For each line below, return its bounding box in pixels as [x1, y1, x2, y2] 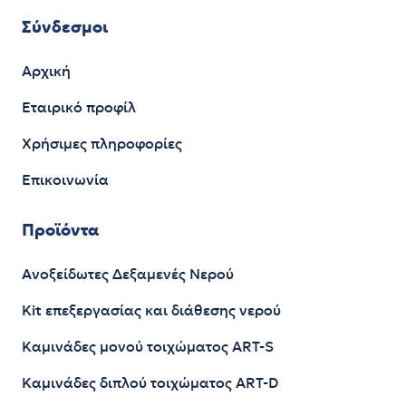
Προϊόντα [22, 223, 99, 240]
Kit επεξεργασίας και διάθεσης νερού [22, 304, 281, 319]
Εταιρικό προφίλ [22, 101, 136, 116]
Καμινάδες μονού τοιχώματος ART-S [22, 340, 274, 355]
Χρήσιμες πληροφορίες [22, 137, 182, 152]
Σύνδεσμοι [22, 20, 108, 37]
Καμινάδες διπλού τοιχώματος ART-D [22, 376, 278, 391]
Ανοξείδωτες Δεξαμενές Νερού [22, 267, 234, 283]
